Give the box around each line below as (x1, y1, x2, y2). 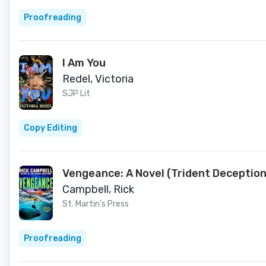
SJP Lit (62, 88, 90, 99)
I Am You (62, 56, 106, 69)
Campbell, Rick (62, 183, 134, 196)
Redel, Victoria (62, 72, 134, 85)
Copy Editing (24, 123, 77, 133)
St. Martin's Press (62, 199, 129, 209)
